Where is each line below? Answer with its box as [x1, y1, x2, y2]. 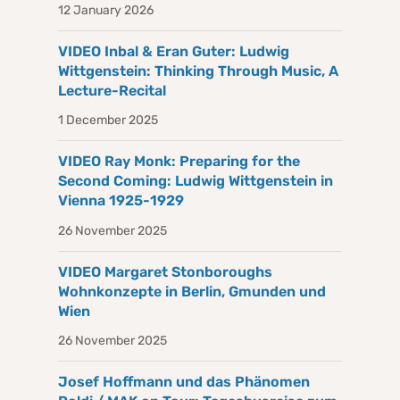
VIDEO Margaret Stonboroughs [58, 262, 272, 280]
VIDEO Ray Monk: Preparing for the [58, 153, 300, 171]
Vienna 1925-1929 [58, 192, 184, 210]
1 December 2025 [58, 112, 158, 129]
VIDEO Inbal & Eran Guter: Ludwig [58, 43, 289, 61]
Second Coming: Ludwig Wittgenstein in [58, 172, 333, 190]
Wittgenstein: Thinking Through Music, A [58, 62, 338, 80]
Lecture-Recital [58, 82, 166, 100]
